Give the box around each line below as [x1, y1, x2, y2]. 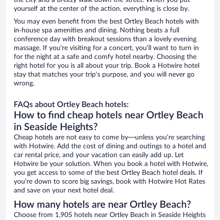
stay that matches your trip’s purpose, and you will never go [14, 71, 194, 79]
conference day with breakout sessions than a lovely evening [14, 36, 196, 43]
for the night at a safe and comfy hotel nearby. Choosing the [14, 54, 196, 61]
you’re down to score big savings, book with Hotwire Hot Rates [14, 178, 205, 186]
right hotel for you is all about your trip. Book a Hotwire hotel [14, 62, 199, 70]
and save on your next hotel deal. [14, 187, 114, 194]
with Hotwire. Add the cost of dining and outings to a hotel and [14, 143, 206, 150]
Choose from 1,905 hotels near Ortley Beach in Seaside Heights [14, 212, 206, 219]
